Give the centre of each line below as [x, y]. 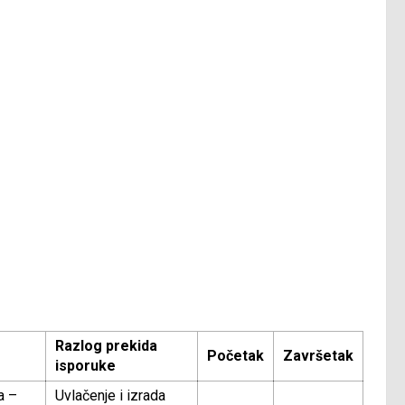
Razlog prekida [106, 346]
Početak [235, 356]
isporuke [85, 366]
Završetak [318, 356]
